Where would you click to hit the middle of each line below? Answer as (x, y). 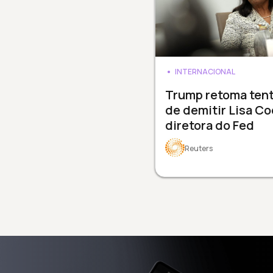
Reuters (198, 148)
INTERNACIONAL (205, 71)
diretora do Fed (209, 125)
